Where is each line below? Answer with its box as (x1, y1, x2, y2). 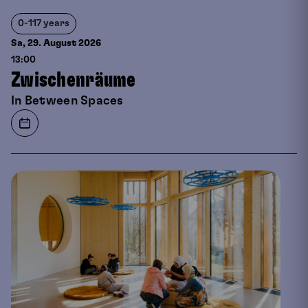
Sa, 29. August (11, 38, 78, 48)
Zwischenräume (11, 69, 136, 91)
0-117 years (18, 18, 69, 28)
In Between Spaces (11, 94, 124, 107)
